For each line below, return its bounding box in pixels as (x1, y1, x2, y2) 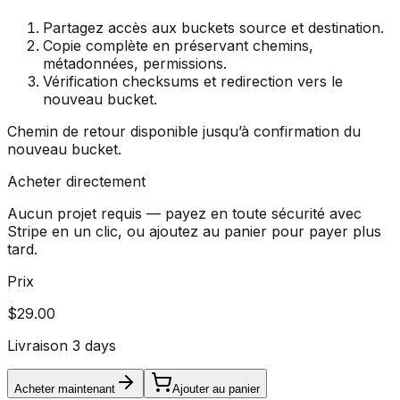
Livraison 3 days (7, 336, 116, 354)
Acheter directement (7, 171, 146, 190)
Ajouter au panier (172, 381, 260, 396)
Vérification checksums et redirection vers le (43, 71, 343, 90)
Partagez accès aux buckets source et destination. (43, 18, 384, 37)
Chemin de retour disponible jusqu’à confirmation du (7, 121, 361, 140)
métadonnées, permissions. (43, 54, 227, 72)
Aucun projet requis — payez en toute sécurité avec (7, 204, 362, 222)
